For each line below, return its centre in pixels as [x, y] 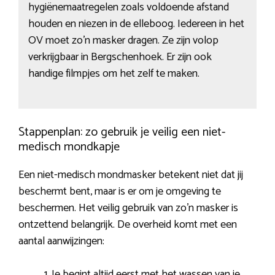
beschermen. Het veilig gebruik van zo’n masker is [128, 208]
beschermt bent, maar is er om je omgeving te [120, 191]
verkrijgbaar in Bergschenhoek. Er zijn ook [120, 57]
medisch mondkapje [69, 147]
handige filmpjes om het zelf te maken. [114, 74]
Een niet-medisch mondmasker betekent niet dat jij [131, 175]
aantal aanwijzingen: [61, 241]
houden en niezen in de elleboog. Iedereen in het [136, 24]
